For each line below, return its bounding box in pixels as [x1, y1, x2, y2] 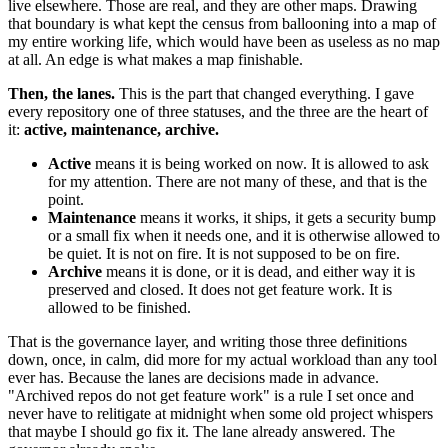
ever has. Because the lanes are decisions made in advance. [8, 368, 379, 386]
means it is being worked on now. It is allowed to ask [91, 154, 429, 172]
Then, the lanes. [8, 84, 115, 102]
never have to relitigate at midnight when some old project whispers [8, 404, 433, 422]
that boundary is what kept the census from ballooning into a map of [8, 14, 436, 32]
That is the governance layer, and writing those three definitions [8, 332, 407, 350]
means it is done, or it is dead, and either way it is [102, 262, 415, 280]
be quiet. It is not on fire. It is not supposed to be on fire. [48, 244, 400, 262]
